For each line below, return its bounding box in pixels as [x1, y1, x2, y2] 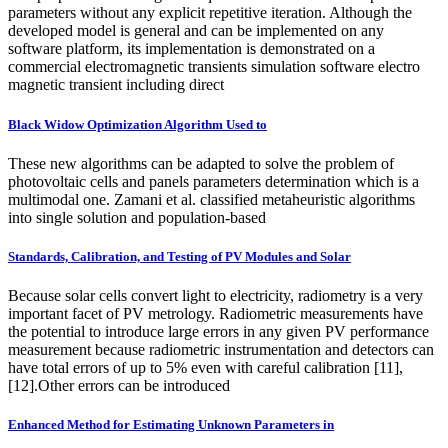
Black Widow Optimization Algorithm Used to [8, 116, 267, 132]
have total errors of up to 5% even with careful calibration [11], [8, 359, 403, 377]
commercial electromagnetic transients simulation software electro [8, 58, 420, 76]
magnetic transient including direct [8, 76, 224, 94]
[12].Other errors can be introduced [8, 377, 230, 395]
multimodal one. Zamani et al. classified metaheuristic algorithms [8, 190, 415, 208]
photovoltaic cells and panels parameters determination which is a [8, 172, 419, 190]
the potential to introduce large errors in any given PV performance [8, 323, 429, 341]
